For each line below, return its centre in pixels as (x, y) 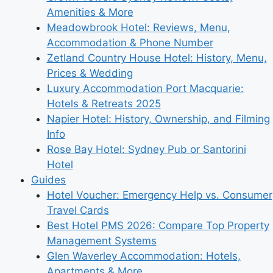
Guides (48, 180)
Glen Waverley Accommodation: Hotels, (144, 256)
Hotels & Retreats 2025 (104, 104)
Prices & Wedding (90, 73)
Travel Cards (78, 210)
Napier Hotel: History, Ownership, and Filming (158, 119)
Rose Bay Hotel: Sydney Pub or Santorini (146, 149)
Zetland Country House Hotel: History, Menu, (157, 58)
